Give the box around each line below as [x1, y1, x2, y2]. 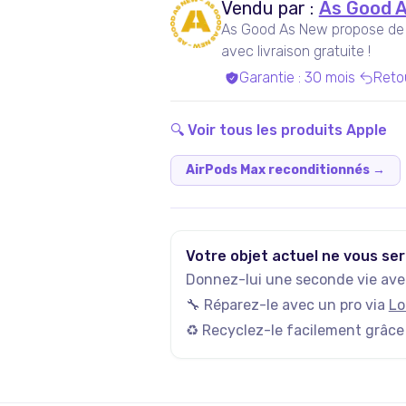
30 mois [304, 68, 355, 86]
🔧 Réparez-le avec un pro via [185, 295, 385, 314]
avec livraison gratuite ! [220, 42, 371, 60]
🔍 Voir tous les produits [169, 121, 346, 139]
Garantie [238, 68, 295, 86]
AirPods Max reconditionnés [185, 161, 370, 178]
